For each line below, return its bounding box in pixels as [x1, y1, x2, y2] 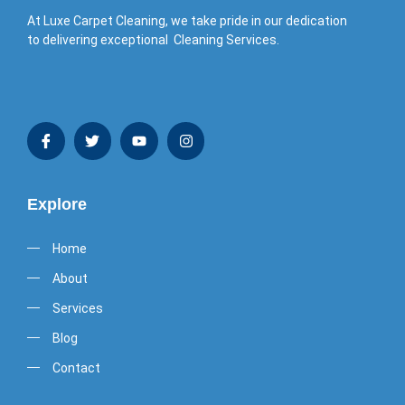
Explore [27, 194, 87, 213]
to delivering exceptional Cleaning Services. [27, 33, 279, 48]
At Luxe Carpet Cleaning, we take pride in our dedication [27, 14, 347, 29]
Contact [52, 360, 100, 375]
